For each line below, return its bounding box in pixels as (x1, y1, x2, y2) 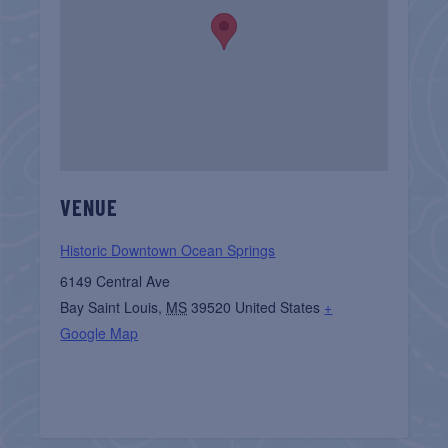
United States (235, 296, 321, 317)
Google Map (60, 322, 139, 343)
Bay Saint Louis (60, 296, 159, 317)
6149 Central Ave (60, 270, 171, 291)
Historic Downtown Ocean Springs (60, 239, 276, 260)
